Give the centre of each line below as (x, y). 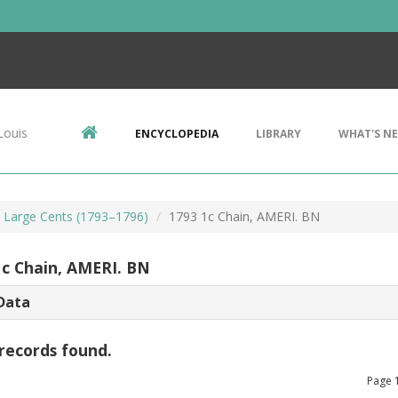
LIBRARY (279, 134)
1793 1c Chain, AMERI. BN (244, 216)
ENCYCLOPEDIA (177, 134)
